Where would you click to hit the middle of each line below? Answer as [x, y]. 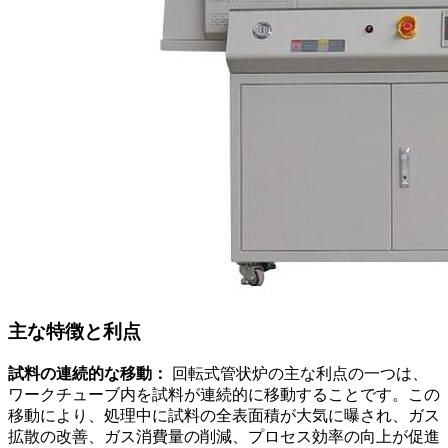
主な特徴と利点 [74, 332]
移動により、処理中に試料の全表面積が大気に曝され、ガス [224, 415]
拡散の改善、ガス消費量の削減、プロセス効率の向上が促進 [224, 436]
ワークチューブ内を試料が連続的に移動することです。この [224, 394]
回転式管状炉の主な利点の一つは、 [298, 373]
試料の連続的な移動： [88, 373]
